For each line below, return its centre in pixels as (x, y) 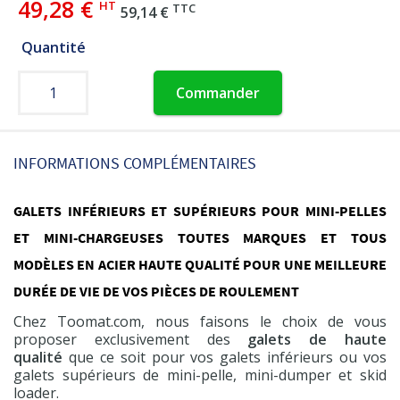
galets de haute (317, 339)
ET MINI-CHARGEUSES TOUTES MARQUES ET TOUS (200, 237)
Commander (217, 92)
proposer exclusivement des (131, 339)
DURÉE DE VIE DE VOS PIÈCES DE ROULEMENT (156, 291)
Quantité (53, 47)
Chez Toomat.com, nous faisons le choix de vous (200, 321)
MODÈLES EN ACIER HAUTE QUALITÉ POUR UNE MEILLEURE (200, 264)
